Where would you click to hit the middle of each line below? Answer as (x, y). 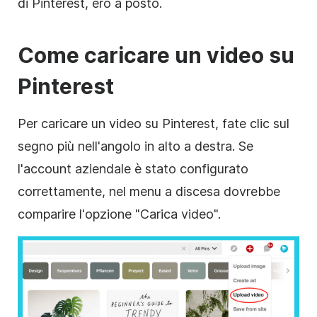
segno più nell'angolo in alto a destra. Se (136, 146)
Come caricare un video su (156, 55)
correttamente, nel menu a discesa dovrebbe (149, 191)
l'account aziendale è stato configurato (133, 168)
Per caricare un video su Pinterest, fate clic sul (154, 123)
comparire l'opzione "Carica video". (119, 214)
